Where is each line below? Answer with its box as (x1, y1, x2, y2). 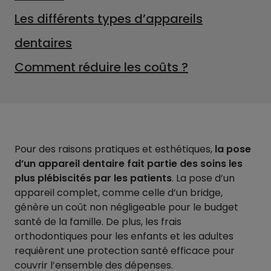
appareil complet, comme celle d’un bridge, (15, 186, 223, 200)
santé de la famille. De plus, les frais (15, 215, 181, 229)
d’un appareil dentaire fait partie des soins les (15, 157, 243, 171)
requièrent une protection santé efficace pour (15, 244, 235, 258)
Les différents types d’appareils (15, 10, 203, 27)
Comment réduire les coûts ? (15, 59, 188, 76)
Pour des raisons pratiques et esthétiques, (15, 142, 215, 156)
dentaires (15, 34, 72, 51)
